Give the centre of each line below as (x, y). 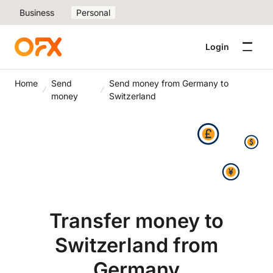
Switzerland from (136, 245)
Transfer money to (136, 221)
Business (37, 12)
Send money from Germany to (169, 83)
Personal (93, 12)
